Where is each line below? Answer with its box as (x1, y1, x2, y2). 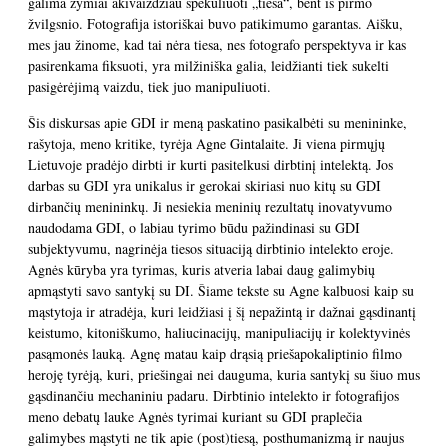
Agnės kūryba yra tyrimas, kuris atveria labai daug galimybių (28, 260, 375, 279)
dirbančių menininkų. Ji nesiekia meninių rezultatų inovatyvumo (28, 197, 392, 216)
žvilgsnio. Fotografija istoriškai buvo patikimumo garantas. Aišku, (28, 14, 403, 33)
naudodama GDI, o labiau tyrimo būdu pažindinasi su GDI (28, 218, 360, 237)
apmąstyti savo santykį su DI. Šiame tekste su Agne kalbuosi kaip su (28, 281, 414, 300)
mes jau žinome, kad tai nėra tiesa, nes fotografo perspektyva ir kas (28, 35, 406, 54)
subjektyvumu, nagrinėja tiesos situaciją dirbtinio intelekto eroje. (28, 239, 394, 258)
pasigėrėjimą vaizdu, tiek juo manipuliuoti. (28, 77, 271, 96)
